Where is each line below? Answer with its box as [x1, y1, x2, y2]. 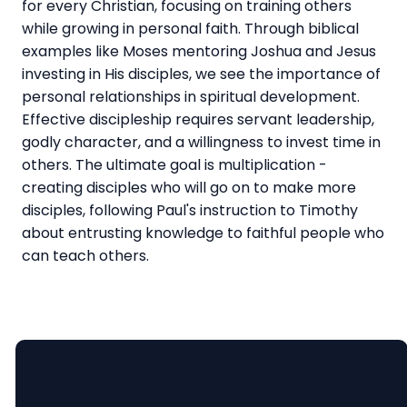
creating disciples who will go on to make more [22, 176, 356, 198]
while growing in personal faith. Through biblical [22, 17, 359, 39]
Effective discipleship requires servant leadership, [22, 108, 374, 130]
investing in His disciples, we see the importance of [22, 63, 381, 84]
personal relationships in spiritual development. [22, 85, 360, 107]
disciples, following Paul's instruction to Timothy [22, 199, 358, 221]
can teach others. [22, 244, 149, 266]
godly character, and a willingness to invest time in [22, 131, 381, 153]
